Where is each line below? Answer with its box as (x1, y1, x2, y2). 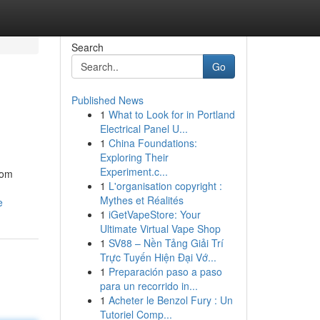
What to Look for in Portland (108, 107, 235, 121)
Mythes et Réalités (99, 193, 184, 207)
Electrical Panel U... (99, 121, 188, 136)
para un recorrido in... (99, 279, 198, 293)
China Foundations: (108, 136, 197, 150)
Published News (71, 93, 144, 107)
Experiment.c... (99, 164, 168, 179)
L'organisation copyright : (108, 179, 222, 193)
